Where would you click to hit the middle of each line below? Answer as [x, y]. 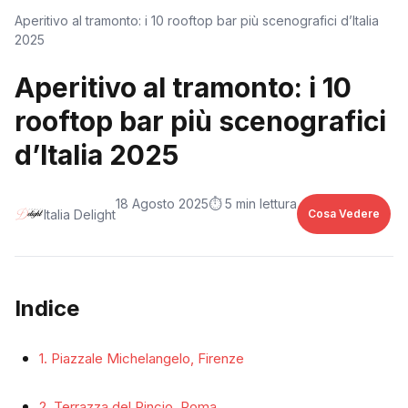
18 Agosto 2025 [162, 204]
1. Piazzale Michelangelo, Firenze [142, 358]
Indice [47, 308]
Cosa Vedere [344, 214]
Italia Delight [80, 214]
